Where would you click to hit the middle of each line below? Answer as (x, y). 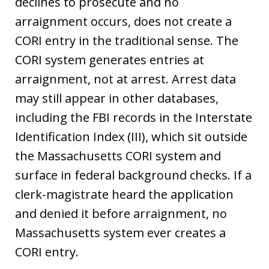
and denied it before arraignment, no (121, 213)
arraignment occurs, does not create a (123, 21)
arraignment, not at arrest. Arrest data (125, 79)
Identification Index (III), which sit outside (131, 137)
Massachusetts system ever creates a (120, 233)
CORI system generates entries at (110, 60)
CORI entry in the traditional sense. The (127, 41)
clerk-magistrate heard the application (124, 194)
